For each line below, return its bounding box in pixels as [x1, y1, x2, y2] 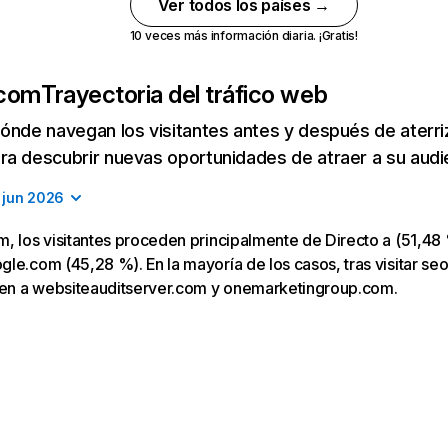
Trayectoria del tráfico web [41, 80, 328, 109]
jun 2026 [2, 189, 65, 206]
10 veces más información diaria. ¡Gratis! [129, 28, 358, 43]
